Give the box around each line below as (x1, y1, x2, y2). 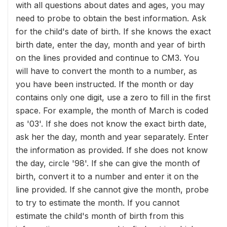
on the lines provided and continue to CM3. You (16, 53, 199, 63)
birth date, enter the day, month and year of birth (16, 40, 205, 50)
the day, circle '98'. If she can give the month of (16, 158, 200, 168)
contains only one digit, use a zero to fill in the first (16, 92, 210, 102)
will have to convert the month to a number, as (16, 66, 197, 76)
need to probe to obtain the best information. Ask (16, 13, 206, 23)
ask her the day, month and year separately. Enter (16, 132, 209, 142)
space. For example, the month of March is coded (16, 105, 208, 116)
